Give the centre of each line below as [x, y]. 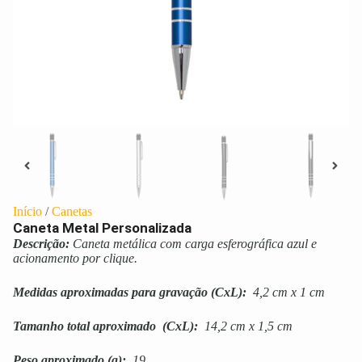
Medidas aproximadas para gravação [110, 293]
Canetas [72, 212]
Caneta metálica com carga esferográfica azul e [195, 244]
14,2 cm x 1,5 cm [247, 326]
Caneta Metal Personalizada [102, 228]
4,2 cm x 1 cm [286, 293]
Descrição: [43, 244]
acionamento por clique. [75, 259]
